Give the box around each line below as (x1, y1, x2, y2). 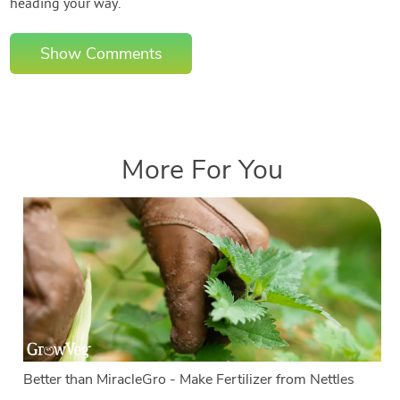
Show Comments (39, 42, 162, 64)
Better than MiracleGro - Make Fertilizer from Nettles (23, 369, 355, 389)
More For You (121, 150, 283, 188)
